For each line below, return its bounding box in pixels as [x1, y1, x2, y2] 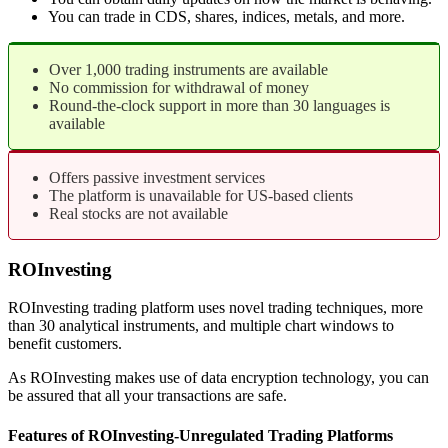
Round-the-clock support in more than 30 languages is [49, 97, 390, 114]
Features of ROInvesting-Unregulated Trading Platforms [8, 426, 393, 444]
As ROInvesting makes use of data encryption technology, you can [8, 369, 429, 387]
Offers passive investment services [49, 169, 265, 186]
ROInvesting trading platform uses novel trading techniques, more [8, 299, 423, 317]
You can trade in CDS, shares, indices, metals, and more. [48, 8, 405, 25]
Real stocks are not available [49, 205, 228, 222]
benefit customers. [8, 335, 122, 353]
